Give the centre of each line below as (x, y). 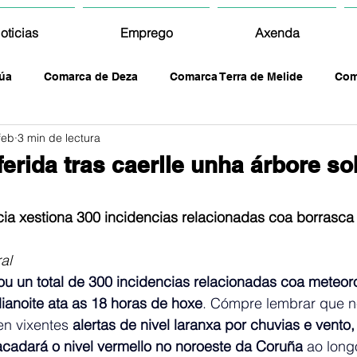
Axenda (277, 33)
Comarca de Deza (91, 76)
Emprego (146, 33)
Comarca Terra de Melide (236, 76)
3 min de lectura (59, 137)
